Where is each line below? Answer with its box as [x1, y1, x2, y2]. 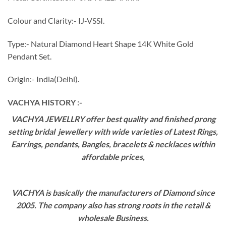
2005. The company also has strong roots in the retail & [16, 200, 210, 210]
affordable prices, [81, 152, 145, 162]
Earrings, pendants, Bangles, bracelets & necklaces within [11, 139, 215, 149]
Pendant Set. [8, 51, 51, 61]
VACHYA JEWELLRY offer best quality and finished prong [11, 114, 215, 124]
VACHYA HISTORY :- [8, 97, 82, 107]
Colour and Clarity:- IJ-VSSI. [8, 15, 104, 25]
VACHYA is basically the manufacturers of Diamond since [11, 187, 215, 197]
